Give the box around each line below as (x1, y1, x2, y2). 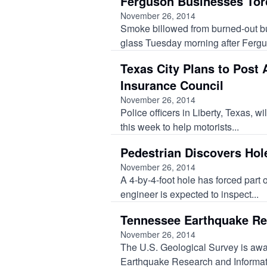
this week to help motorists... (120, 120, 239, 133)
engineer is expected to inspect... (120, 187, 259, 201)
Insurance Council (120, 76, 223, 94)
